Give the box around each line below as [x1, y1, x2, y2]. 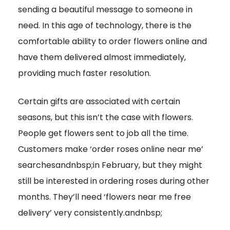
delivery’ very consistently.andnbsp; [18, 207, 162, 219]
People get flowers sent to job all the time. [18, 127, 188, 140]
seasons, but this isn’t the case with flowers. [18, 111, 193, 124]
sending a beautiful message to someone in [18, 4, 193, 16]
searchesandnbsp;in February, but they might [18, 159, 202, 171]
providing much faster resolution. [18, 67, 151, 80]
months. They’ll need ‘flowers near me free [18, 191, 191, 203]
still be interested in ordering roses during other [18, 175, 209, 187]
